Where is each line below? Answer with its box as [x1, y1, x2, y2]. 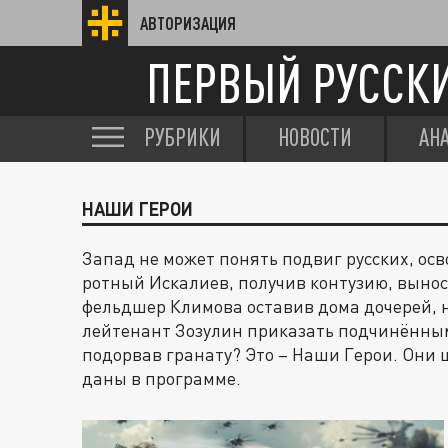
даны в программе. [82, 367, 241, 389]
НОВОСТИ [278, 123, 352, 151]
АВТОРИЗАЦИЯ [140, 13, 236, 33]
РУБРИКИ [144, 123, 221, 151]
